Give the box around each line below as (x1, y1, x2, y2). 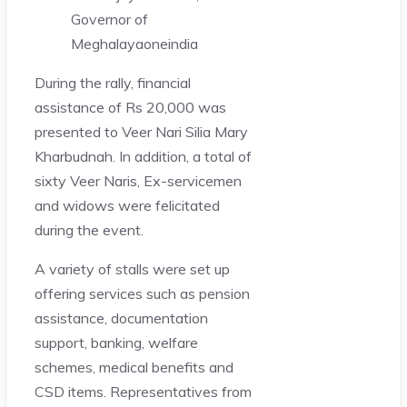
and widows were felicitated (35, 195, 220, 214)
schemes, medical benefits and (35, 357, 233, 376)
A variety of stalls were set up (35, 259, 230, 278)
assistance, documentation (35, 308, 208, 327)
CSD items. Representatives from (35, 382, 252, 401)
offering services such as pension (35, 283, 250, 303)
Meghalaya (71, 34, 144, 53)
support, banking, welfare (35, 333, 198, 352)
